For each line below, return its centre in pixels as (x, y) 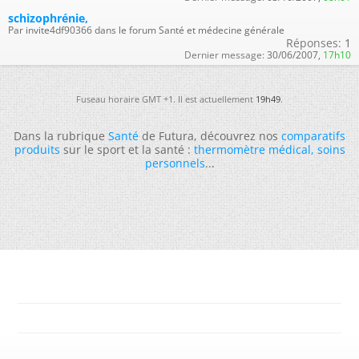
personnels (175, 163)
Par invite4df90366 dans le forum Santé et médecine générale (146, 30)
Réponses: (314, 43)
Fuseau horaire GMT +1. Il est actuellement (166, 99)
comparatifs (313, 136)
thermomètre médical (252, 149)
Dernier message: (224, 55)
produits (37, 149)
